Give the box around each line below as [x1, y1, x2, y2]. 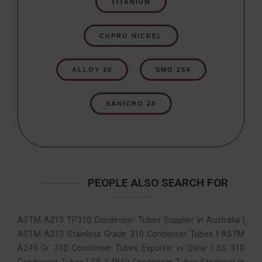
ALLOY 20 [71, 65, 112, 73]
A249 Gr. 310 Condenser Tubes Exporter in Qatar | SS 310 [18, 243, 244, 253]
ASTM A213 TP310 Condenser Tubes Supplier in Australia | [18, 215, 244, 225]
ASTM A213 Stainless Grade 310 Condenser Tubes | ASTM [18, 229, 244, 239]
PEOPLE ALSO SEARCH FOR [88, 175, 228, 189]
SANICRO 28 [106, 99, 156, 107]
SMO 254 [155, 65, 191, 73]
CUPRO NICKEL [99, 32, 163, 39]
